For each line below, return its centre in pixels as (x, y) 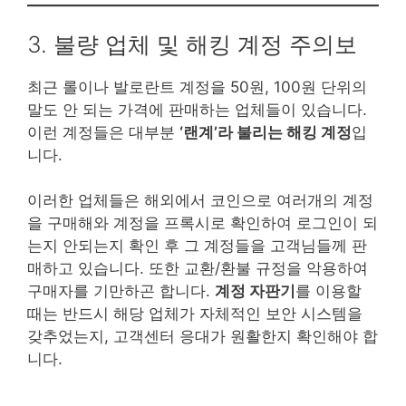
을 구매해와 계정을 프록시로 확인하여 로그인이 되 (203, 223)
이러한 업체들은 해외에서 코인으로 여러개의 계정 (200, 201)
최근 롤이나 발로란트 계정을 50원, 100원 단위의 (197, 87)
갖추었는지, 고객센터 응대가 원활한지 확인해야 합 (203, 337)
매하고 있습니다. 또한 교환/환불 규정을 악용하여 (198, 269)
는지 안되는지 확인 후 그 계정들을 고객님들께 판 (197, 246)
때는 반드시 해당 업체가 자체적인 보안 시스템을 (195, 314)
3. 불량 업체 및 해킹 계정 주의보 (192, 44)
